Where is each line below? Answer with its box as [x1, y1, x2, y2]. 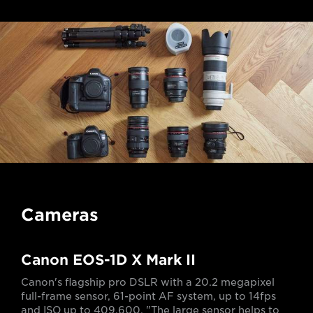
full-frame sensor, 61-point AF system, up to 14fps [21, 291, 276, 303]
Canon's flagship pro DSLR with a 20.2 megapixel [21, 277, 275, 289]
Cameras [21, 205, 99, 226]
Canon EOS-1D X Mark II [21, 252, 196, 269]
